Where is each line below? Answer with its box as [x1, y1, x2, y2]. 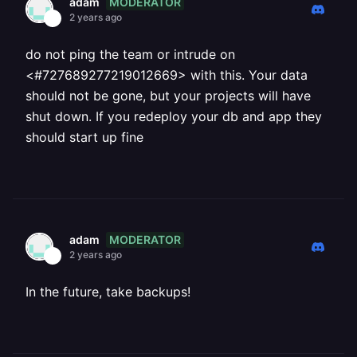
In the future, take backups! [25, 284, 190, 300]
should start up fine [25, 129, 143, 145]
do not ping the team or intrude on [25, 46, 235, 62]
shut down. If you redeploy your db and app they [25, 108, 322, 124]
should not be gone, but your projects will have [25, 88, 311, 104]
